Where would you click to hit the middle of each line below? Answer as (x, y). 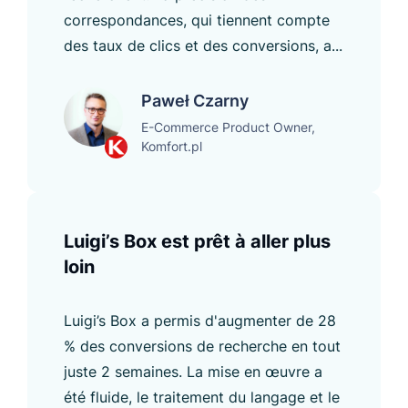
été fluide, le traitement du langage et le (202, 397)
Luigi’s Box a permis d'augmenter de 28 (200, 320)
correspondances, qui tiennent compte (197, 20)
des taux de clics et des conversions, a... (203, 45)
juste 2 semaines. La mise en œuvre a (193, 371)
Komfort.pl (172, 146)
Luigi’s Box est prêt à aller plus (197, 241)
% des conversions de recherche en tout (202, 346)
